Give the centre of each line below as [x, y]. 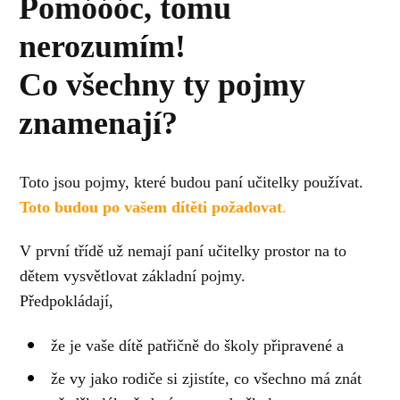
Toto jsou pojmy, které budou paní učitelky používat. [192, 182]
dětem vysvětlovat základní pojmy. [133, 276]
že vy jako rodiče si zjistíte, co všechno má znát [207, 378]
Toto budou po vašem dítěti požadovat [151, 207]
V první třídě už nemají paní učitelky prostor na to [183, 251]
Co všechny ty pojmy [162, 84]
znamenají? [98, 123]
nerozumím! [102, 46]
